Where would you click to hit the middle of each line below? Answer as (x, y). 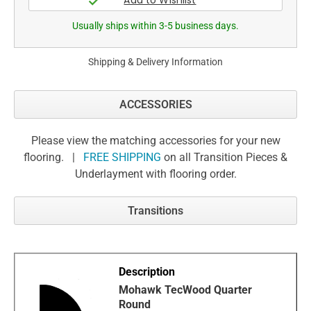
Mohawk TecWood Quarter (186, 290)
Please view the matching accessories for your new (155, 141)
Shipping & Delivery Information (155, 62)
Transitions (155, 211)
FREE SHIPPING (122, 158)
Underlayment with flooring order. (155, 174)
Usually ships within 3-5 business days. (155, 26)
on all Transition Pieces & (224, 158)
